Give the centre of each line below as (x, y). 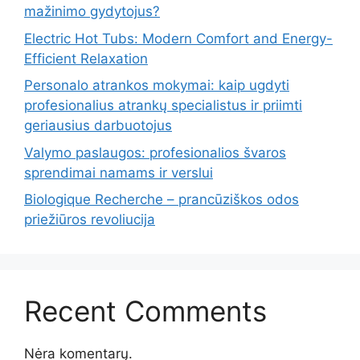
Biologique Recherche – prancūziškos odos (162, 199)
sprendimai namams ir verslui (119, 172)
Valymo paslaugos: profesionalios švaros (155, 152)
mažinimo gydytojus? (92, 11)
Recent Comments (145, 311)
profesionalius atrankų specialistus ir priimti (163, 105)
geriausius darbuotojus (98, 125)
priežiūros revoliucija (90, 219)
